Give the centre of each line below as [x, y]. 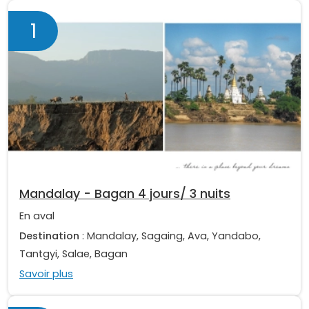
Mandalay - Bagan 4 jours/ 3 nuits [125, 193]
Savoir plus [46, 273]
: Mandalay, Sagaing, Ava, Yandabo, [170, 236]
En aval [37, 216]
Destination [49, 236]
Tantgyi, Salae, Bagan [73, 253]
